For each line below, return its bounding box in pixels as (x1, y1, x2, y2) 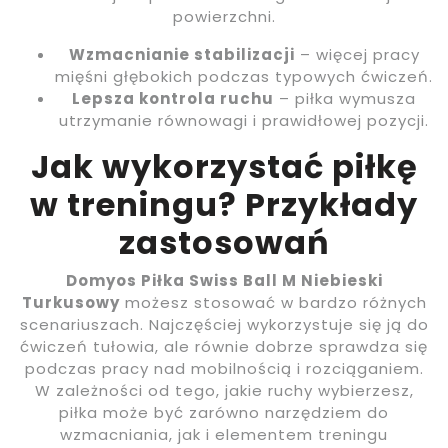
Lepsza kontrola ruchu (72, 88, 274, 110)
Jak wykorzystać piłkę (30, 144, 418, 190)
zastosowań (118, 220, 330, 266)
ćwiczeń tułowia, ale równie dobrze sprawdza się (20, 336, 428, 358)
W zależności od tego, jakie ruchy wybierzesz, (34, 380, 414, 402)
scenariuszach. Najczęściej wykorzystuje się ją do (19, 314, 429, 336)
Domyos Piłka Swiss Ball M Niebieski (65, 270, 383, 292)
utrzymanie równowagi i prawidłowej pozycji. (59, 110, 429, 132)
